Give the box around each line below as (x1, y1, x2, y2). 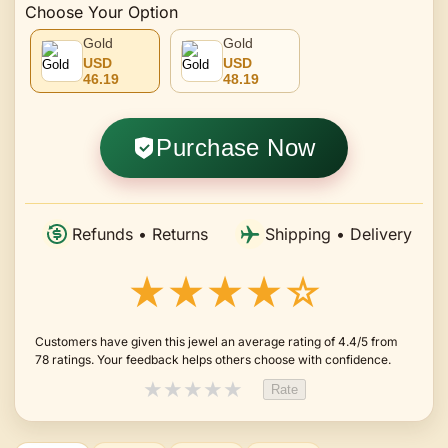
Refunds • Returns (71, 223, 208, 244)
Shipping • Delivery (265, 223, 412, 244)
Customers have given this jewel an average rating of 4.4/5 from (35, 333, 398, 349)
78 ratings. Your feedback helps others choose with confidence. (35, 351, 391, 367)
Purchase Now (156, 133, 316, 161)
